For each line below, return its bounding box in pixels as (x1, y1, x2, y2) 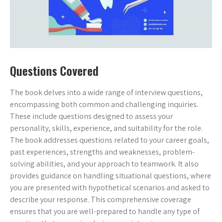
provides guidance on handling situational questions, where (10, 170, 211, 181)
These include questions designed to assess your (10, 111, 173, 121)
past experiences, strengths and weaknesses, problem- (10, 147, 195, 157)
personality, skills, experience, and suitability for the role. (10, 123, 203, 133)
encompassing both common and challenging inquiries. (10, 99, 198, 110)
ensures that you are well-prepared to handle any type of (10, 206, 200, 217)
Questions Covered (10, 61, 99, 79)
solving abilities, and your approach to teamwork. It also (10, 159, 199, 169)
